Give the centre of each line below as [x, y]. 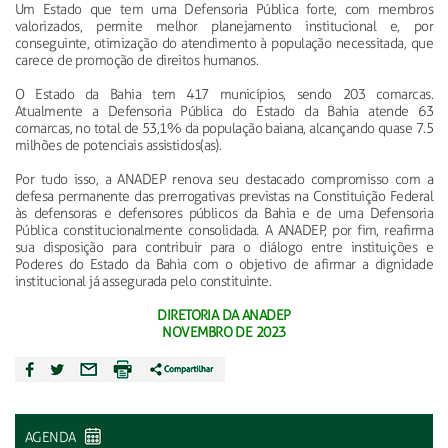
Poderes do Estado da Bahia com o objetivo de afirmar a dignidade [224, 264]
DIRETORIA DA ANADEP [224, 315]
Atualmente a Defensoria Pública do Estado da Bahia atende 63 [224, 111]
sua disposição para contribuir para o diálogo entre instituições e [224, 247]
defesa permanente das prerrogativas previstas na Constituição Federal [224, 196]
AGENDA [52, 437]
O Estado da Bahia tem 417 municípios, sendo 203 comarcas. [224, 94]
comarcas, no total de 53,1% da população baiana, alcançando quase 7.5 [224, 128]
